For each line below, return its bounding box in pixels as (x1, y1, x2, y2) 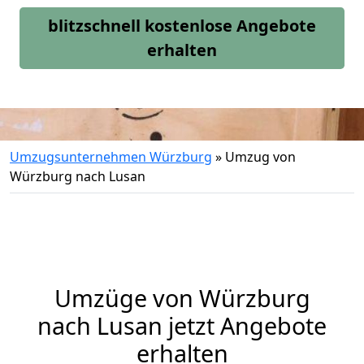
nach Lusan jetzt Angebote (37, 310, 327, 341)
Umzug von (225, 148, 296, 166)
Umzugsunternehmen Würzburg (10, 148, 212, 166)
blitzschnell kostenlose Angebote (48, 15, 316, 37)
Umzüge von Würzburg (54, 282, 310, 314)
